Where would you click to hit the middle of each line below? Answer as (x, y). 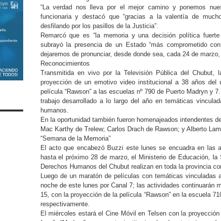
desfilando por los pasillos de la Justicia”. (100, 26)
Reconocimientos (65, 63)
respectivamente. (65, 204)
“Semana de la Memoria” (75, 138)
